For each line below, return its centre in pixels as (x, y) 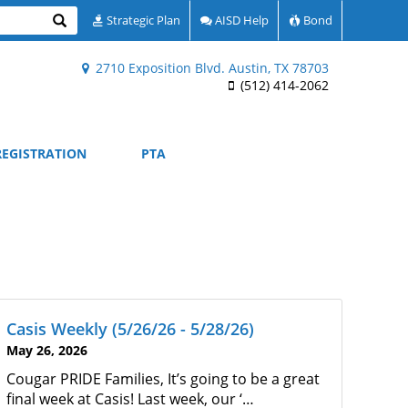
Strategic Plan (142, 20)
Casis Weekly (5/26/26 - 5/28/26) (130, 329)
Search (73, 20)
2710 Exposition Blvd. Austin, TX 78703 (210, 68)
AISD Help (240, 20)
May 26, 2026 (47, 350)
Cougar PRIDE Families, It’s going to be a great (163, 379)
